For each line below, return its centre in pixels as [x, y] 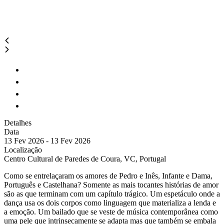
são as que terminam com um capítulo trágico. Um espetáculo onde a [112, 194]
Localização [23, 150]
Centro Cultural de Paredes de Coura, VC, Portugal [85, 159]
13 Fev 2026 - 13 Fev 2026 [47, 141]
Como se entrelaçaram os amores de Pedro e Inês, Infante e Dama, [108, 176]
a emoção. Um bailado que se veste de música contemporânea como [111, 212]
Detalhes [18, 123]
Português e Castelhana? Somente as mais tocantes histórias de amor [111, 185]
